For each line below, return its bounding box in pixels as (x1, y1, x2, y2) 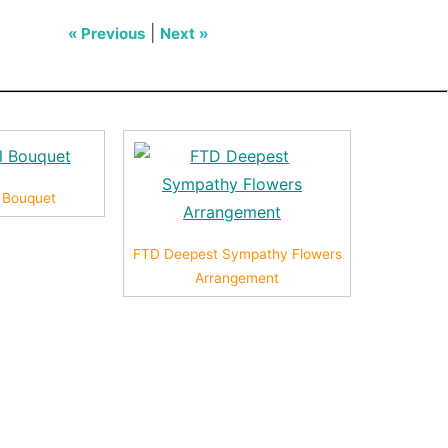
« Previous (68, 23, 146, 43)
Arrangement (195, 269, 280, 286)
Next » (160, 23, 210, 43)
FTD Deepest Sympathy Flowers (132, 245, 342, 262)
